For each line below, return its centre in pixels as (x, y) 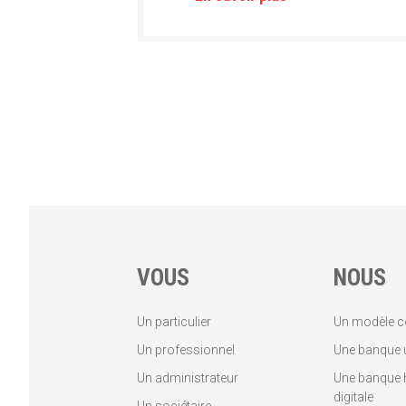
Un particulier (174, 322)
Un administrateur (188, 378)
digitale (354, 397)
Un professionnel (186, 350)
